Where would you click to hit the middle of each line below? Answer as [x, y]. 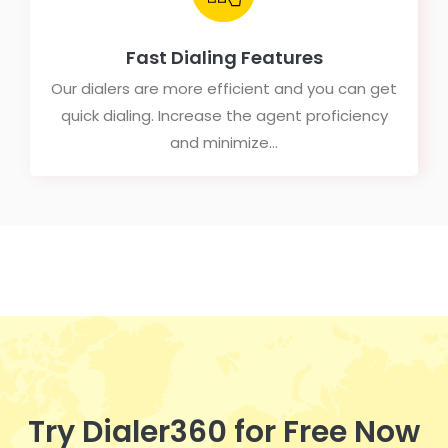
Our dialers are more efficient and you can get [224, 88]
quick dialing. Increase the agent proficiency [224, 115]
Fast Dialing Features [224, 57]
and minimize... [224, 142]
